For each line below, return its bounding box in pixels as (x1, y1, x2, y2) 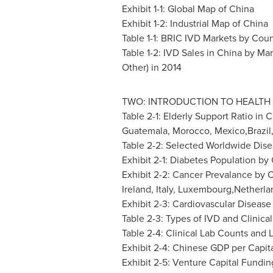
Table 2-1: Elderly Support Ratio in (121, 109, 266, 123)
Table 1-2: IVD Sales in (121, 46, 217, 60)
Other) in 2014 (121, 60, 182, 74)
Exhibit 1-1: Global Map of (121, 2, 229, 16)
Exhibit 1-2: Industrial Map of (121, 16, 243, 30)
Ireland (121, 182, 151, 196)
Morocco (172, 124, 210, 138)
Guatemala (121, 124, 168, 138)
